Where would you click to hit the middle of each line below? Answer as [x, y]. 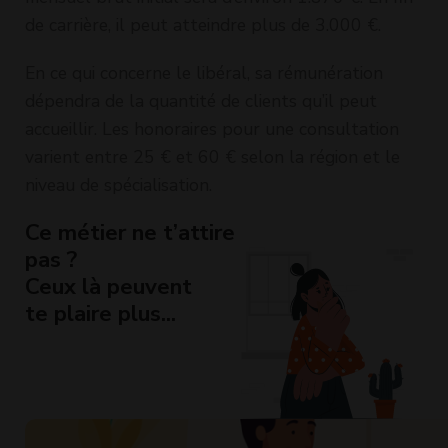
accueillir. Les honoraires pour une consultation [212, 128]
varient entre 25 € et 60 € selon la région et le [212, 156]
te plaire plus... [100, 313]
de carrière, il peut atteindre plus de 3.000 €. [203, 24]
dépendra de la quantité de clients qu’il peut [201, 100]
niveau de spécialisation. [118, 184]
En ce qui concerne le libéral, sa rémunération [204, 72]
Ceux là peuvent [108, 286]
